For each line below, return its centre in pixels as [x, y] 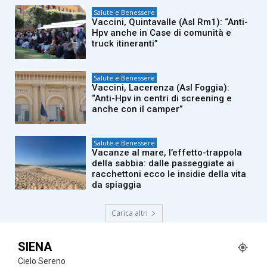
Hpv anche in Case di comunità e [162, 33]
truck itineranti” [125, 44]
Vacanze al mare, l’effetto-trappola [167, 153]
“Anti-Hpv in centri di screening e [162, 98]
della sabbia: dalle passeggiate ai [163, 164]
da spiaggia [117, 185]
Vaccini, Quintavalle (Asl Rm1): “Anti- [170, 22]
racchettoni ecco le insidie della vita [169, 174]
